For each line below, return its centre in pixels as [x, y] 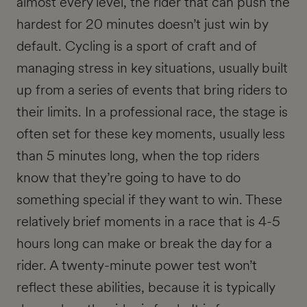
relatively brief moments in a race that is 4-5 [148, 222]
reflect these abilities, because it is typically [146, 287]
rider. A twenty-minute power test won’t [137, 266]
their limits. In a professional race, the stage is [152, 112]
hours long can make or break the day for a [144, 244]
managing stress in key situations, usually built [152, 68]
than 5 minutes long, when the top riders [138, 156]
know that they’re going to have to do [128, 178]
